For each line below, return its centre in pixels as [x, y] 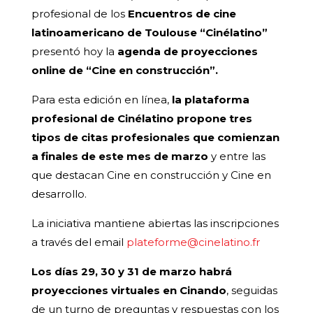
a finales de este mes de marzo [119, 156]
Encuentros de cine [182, 14]
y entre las [236, 156]
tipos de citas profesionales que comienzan [155, 138]
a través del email [79, 242]
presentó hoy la [74, 52]
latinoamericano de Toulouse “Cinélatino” [149, 33]
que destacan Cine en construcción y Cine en [151, 175]
